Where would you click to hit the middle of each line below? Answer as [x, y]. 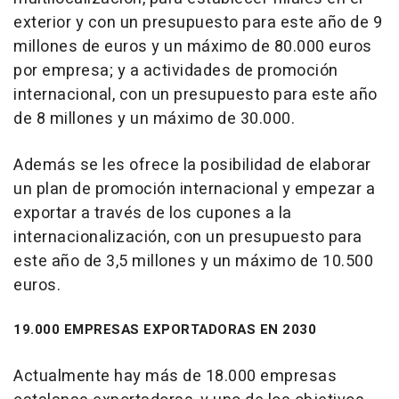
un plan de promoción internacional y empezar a [194, 190]
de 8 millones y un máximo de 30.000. [154, 119]
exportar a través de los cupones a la [153, 214]
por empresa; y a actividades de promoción [176, 71]
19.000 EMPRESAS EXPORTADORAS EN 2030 [165, 330]
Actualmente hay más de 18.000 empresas [175, 377]
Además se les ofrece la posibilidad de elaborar [192, 166]
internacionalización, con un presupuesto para [188, 238]
